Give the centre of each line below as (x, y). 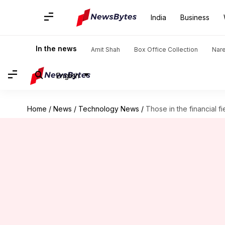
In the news (56, 48)
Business (195, 17)
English (68, 75)
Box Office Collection (166, 49)
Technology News (108, 109)
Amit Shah (105, 49)
